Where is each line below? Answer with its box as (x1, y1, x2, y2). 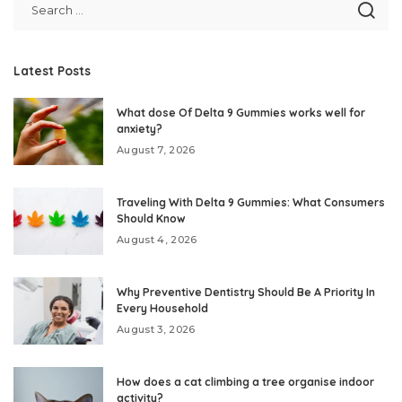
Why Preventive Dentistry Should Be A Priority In (117, 285, 375, 299)
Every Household (117, 301, 208, 315)
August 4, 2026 (117, 233, 197, 246)
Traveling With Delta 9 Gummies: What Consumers (117, 196, 385, 209)
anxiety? (117, 122, 162, 135)
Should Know (117, 212, 186, 225)
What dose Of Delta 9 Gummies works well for (117, 106, 365, 119)
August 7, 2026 (117, 144, 196, 156)
